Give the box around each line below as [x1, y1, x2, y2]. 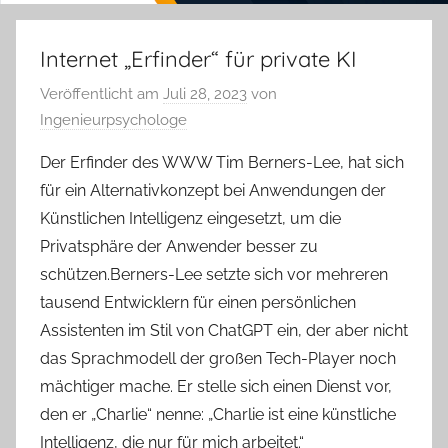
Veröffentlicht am [40, 85, 163, 104]
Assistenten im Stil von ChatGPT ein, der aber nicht [40, 321, 408, 341]
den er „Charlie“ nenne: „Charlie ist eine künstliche [40, 405, 396, 425]
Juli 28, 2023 [163, 85, 247, 104]
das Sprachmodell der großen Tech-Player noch [40, 349, 396, 369]
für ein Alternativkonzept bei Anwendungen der [40, 181, 386, 201]
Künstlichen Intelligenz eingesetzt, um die [40, 209, 341, 229]
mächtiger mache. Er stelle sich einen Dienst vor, [40, 377, 392, 397]
